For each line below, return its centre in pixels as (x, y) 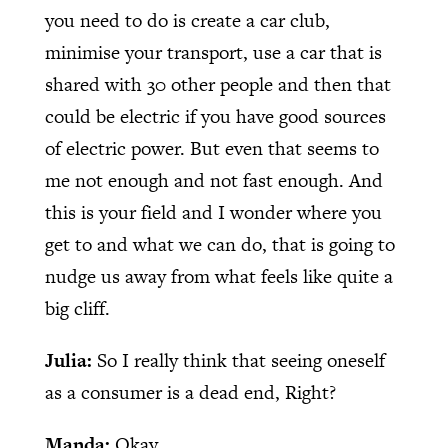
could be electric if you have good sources (215, 116)
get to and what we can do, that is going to (219, 244)
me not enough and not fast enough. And (213, 180)
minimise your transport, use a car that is (213, 52)
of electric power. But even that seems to (211, 148)
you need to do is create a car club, (187, 20)
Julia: (70, 360)
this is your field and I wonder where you (213, 212)
